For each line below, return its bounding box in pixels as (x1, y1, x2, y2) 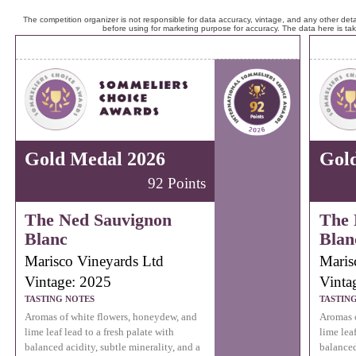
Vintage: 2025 (25, 273, 112, 290)
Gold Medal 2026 (25, 149, 166, 170)
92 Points (147, 175, 206, 192)
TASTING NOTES (25, 294, 95, 304)
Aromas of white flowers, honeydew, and (25, 311, 198, 323)
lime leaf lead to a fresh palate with (25, 327, 175, 339)
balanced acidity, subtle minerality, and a (25, 342, 201, 354)
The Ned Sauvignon (25, 209, 172, 230)
